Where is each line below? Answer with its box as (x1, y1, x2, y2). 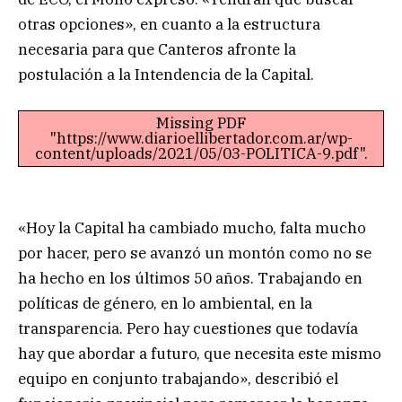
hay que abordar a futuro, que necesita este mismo (18, 344, 381, 364)
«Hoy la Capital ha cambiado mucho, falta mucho (18, 218, 366, 239)
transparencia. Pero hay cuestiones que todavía (18, 319, 358, 339)
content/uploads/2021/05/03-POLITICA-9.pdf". (34, 143, 368, 163)
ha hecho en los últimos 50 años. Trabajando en (18, 268, 363, 289)
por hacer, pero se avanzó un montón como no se (18, 243, 371, 264)
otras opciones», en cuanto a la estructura (18, 13, 320, 34)
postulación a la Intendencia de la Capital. (18, 64, 314, 84)
